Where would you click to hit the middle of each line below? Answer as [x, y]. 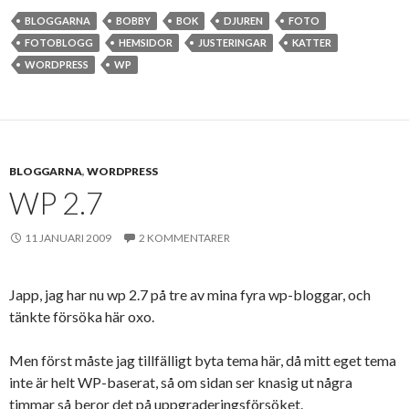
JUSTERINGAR [232, 42]
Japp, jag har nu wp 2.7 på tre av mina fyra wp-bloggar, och [190, 294]
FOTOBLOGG [59, 42]
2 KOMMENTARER [184, 238]
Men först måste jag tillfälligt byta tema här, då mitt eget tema [203, 360]
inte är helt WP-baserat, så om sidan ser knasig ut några [181, 382]
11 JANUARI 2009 [68, 238]
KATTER [312, 42]
